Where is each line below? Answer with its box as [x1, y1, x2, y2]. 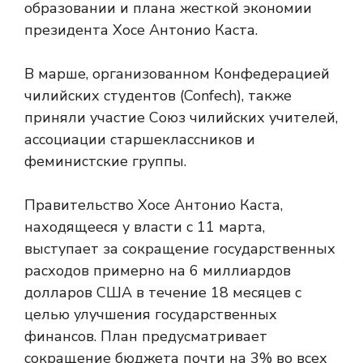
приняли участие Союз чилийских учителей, [24, 108, 338, 127]
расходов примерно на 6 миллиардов [24, 261, 291, 280]
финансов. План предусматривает [24, 327, 267, 346]
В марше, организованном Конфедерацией [24, 64, 330, 83]
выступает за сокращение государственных [24, 239, 335, 258]
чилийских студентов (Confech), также [24, 86, 292, 105]
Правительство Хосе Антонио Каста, [24, 195, 283, 215]
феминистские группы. [24, 152, 186, 171]
